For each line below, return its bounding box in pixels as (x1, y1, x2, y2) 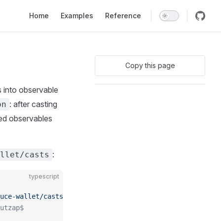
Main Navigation (23, 1, 81, 11)
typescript (29, 173, 59, 180)
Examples (61, 11, 93, 20)
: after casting (9, 99, 57, 109)
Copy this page (125, 61, 175, 70)
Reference (105, 11, 141, 20)
